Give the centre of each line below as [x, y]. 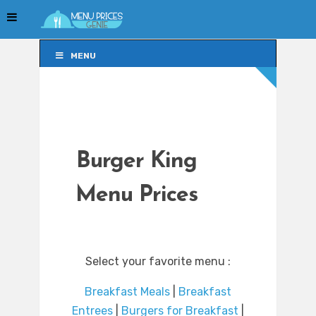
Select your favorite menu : [158, 262]
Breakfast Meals [127, 292]
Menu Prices [136, 196]
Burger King [136, 162]
